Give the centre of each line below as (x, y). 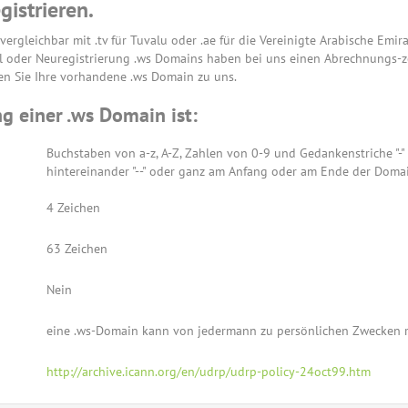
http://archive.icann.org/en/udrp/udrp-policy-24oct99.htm (208, 372)
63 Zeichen (76, 249)
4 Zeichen (73, 208)
